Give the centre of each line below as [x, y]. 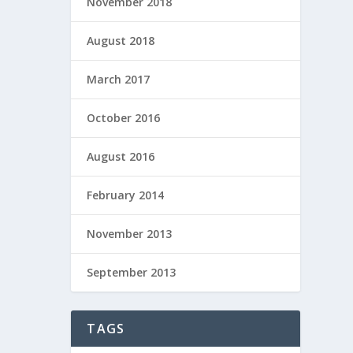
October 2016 [124, 118]
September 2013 [132, 273]
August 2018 [121, 41]
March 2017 [119, 80]
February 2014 [126, 195]
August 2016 [121, 157]
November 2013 [130, 234]
